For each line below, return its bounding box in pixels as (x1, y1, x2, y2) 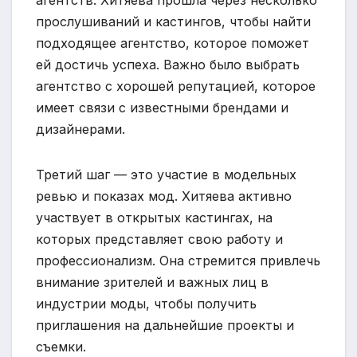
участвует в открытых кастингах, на (36, 209, 273, 226)
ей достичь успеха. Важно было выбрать (36, 56, 300, 73)
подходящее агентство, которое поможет (36, 34, 309, 51)
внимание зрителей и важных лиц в (36, 273, 269, 290)
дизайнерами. (36, 120, 125, 137)
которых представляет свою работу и (36, 230, 283, 247)
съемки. (36, 338, 86, 355)
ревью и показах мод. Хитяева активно (36, 187, 292, 204)
